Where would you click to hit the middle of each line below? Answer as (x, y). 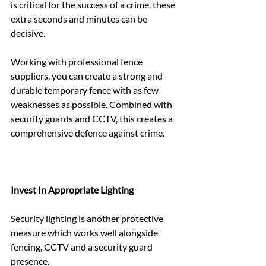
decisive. (28, 33)
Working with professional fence (77, 61)
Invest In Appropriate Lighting (72, 189)
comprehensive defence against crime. (88, 132)
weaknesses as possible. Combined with (92, 104)
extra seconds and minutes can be (80, 18)
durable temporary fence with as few (85, 90)
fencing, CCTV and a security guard (83, 246)
